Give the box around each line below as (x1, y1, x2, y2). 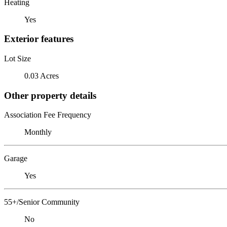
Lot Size (4, 54, 31, 63)
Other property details (4, 90, 96, 101)
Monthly (24, 128, 52, 137)
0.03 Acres (24, 71, 59, 80)
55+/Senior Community (4, 198, 80, 207)
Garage (4, 154, 27, 163)
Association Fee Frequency (4, 110, 91, 120)
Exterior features (4, 33, 73, 45)
